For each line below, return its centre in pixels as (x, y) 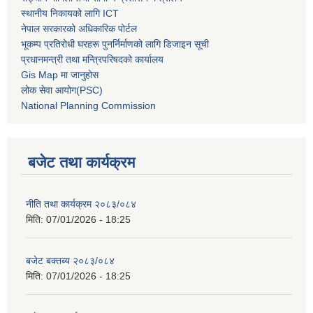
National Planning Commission (88, 106)
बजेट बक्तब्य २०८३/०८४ (70, 261)
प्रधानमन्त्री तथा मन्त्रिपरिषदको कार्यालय (92, 60)
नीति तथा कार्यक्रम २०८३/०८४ (81, 204)
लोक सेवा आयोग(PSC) (62, 90)
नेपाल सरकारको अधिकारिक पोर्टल (79, 29)
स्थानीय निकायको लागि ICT (70, 14)
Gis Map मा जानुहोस (60, 75)
